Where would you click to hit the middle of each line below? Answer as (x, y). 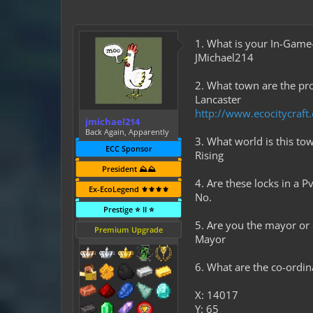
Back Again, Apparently (127, 132)
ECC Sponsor (129, 148)
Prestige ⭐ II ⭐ (129, 209)
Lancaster (218, 99)
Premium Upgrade (129, 230)
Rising (209, 155)
